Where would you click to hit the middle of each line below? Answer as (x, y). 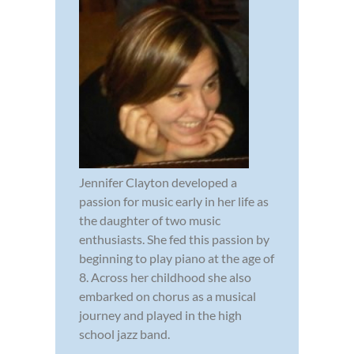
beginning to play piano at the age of (177, 258)
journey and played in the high (160, 314)
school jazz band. (124, 333)
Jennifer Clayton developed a (158, 182)
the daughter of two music (150, 220)
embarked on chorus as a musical (168, 296)
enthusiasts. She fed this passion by (174, 239)
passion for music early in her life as (174, 201)
